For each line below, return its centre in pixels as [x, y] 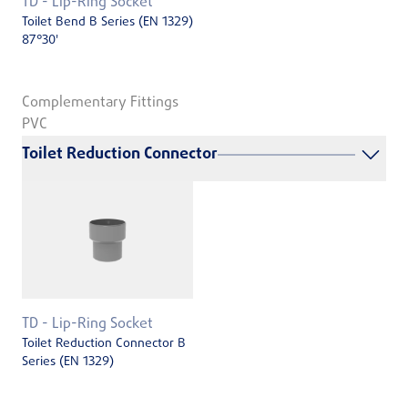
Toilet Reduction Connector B [104, 344]
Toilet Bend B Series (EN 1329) [107, 22]
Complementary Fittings [100, 102]
